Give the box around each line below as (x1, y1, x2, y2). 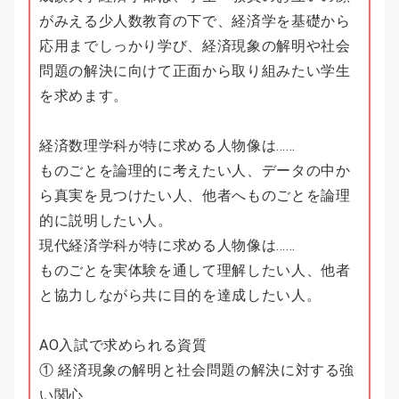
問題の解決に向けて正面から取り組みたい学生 (39, 62, 351, 80)
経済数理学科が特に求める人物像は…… (39, 137, 296, 155)
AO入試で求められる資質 (39, 337, 208, 354)
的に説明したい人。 (39, 212, 173, 230)
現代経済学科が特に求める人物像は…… (39, 237, 296, 255)
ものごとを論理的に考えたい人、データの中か (39, 162, 351, 180)
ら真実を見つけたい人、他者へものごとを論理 (39, 187, 351, 205)
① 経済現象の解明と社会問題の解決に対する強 (39, 362, 355, 379)
